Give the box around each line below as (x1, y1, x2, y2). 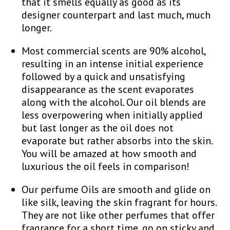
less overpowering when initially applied (22, 108, 203, 122)
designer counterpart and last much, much (22, 8, 211, 22)
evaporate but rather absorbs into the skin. (22, 133, 213, 147)
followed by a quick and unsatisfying (22, 69, 186, 83)
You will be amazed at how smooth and (22, 146, 197, 160)
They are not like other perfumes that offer (22, 208, 215, 222)
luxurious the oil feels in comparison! (22, 159, 190, 173)
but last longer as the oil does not (22, 121, 174, 135)
